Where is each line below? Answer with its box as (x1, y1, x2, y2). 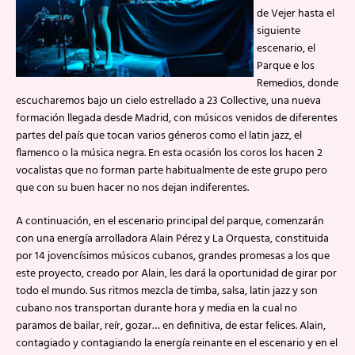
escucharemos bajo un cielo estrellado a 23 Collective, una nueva (16, 92, 321, 110)
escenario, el (257, 40, 315, 58)
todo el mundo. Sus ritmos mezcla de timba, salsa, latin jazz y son (16, 282, 318, 300)
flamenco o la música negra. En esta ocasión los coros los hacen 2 (16, 144, 323, 162)
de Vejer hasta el (257, 5, 334, 23)
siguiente (257, 22, 300, 40)
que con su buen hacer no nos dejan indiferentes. (16, 179, 249, 197)
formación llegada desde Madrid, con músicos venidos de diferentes (16, 109, 338, 128)
